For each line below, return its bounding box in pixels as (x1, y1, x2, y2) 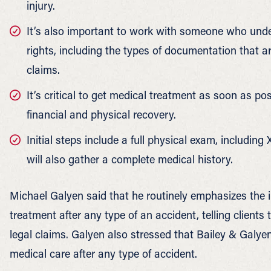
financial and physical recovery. (27, 107, 176, 122)
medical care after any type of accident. (10, 246, 197, 261)
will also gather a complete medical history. (27, 152, 233, 166)
